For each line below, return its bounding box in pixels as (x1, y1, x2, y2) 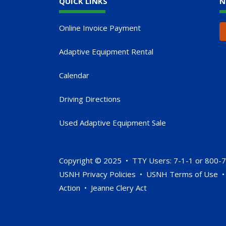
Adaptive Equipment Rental (59, 46, 153, 56)
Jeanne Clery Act (91, 182, 147, 193)
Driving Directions (59, 93, 121, 104)
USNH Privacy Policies (59, 168, 136, 179)
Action (59, 182, 80, 193)
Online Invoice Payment (59, 22, 141, 33)
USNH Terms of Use (146, 168, 218, 179)
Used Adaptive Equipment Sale (59, 117, 166, 128)
